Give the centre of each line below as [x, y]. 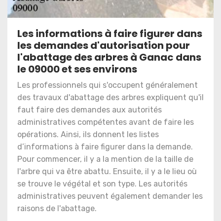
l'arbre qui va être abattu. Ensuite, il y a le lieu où [107, 171]
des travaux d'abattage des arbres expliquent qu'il [110, 97]
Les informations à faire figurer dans [110, 34]
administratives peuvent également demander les [110, 196]
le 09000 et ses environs [77, 69]
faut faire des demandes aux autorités [90, 110]
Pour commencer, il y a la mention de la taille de [105, 159]
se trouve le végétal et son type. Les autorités [102, 184]
